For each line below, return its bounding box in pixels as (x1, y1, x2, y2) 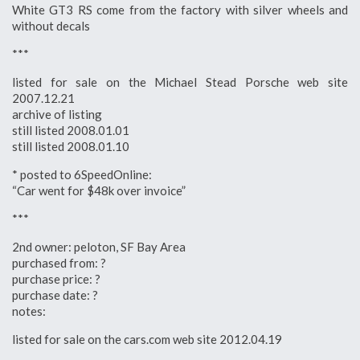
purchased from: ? (12, 255, 106, 270)
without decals (12, 18, 90, 33)
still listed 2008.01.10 (12, 138, 129, 153)
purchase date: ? (12, 287, 98, 302)
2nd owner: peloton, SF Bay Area (12, 239, 186, 254)
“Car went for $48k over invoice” (12, 182, 186, 198)
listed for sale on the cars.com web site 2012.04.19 (12, 331, 282, 346)
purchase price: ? (12, 271, 100, 286)
